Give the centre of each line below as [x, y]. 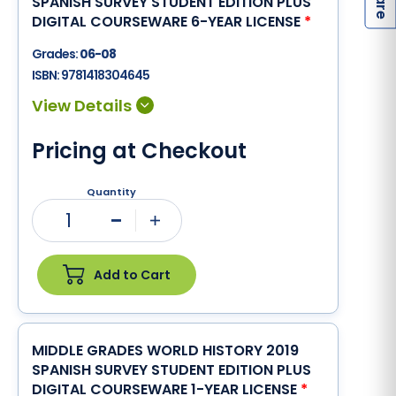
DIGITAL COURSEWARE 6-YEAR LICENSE [168, 22]
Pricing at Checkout [139, 151]
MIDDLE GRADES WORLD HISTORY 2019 [165, 350]
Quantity [111, 192]
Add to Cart [132, 274]
